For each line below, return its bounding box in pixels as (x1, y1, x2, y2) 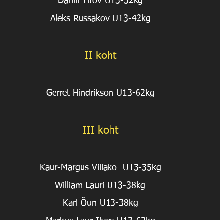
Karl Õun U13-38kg (62, 199, 138, 208)
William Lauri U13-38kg (55, 181, 145, 191)
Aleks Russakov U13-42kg (50, 14, 151, 24)
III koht (82, 125, 118, 137)
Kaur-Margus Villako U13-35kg (39, 164, 161, 173)
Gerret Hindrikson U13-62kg (46, 89, 155, 98)
